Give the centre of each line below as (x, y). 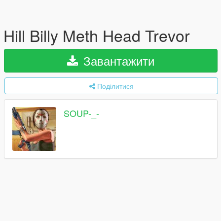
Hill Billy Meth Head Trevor (97, 35)
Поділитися (115, 86)
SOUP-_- (81, 113)
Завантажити (117, 60)
